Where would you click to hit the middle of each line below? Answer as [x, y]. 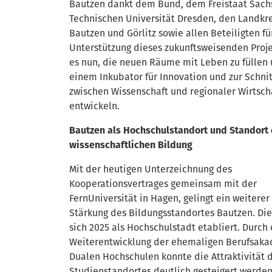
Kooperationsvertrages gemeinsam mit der [163, 184]
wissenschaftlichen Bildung [131, 145]
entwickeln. [94, 106]
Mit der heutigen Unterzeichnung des [151, 169]
